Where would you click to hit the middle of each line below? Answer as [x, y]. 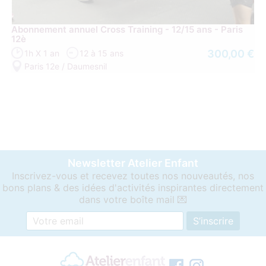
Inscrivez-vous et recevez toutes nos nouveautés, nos [133, 176]
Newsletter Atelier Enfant [133, 163]
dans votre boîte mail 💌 [133, 200]
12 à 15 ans [102, 53]
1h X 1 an [42, 53]
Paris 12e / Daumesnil [66, 66]
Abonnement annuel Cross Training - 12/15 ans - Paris [127, 30]
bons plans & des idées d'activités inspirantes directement [133, 188]
